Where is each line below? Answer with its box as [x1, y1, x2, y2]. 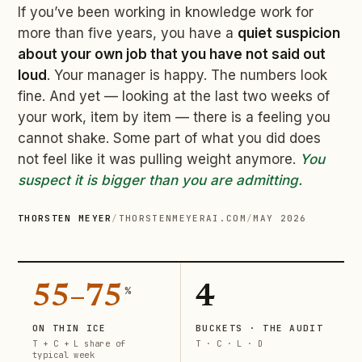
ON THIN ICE [32, 322, 107, 335]
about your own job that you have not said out [18, 46, 326, 63]
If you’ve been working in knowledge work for [18, 4, 314, 21]
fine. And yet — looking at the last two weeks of [18, 88, 330, 105]
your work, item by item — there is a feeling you [18, 109, 330, 126]
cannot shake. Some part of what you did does [18, 130, 321, 147]
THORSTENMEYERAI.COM [118, 213, 246, 225]
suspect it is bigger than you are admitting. [18, 172, 302, 189]
